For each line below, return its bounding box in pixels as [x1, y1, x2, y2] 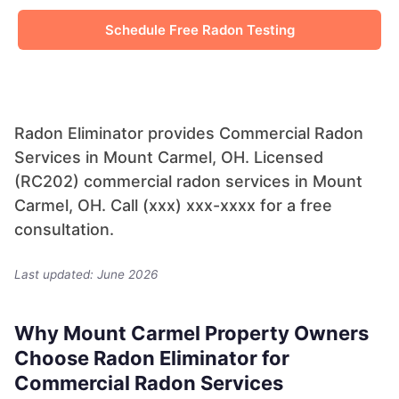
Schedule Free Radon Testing [104, 21, 295, 38]
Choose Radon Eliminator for [14, 346, 289, 370]
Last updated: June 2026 [14, 267, 158, 282]
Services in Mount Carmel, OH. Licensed [14, 148, 323, 167]
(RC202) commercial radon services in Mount [14, 172, 362, 191]
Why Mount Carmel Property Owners [14, 322, 369, 346]
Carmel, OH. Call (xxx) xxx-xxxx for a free [14, 196, 332, 215]
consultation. [14, 220, 114, 239]
